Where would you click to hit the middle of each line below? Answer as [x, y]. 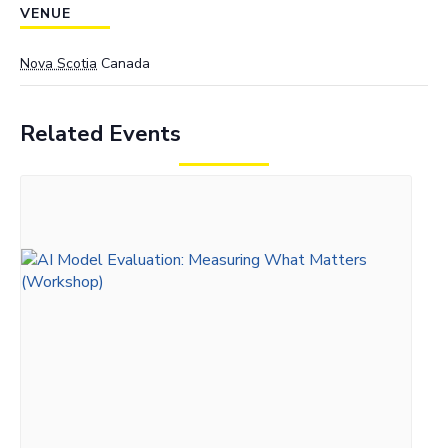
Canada [125, 63]
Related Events [100, 133]
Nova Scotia [58, 63]
